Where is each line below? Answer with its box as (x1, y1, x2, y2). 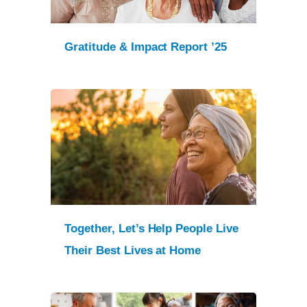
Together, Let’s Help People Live (64, 221, 239, 235)
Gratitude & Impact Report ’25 (64, 40, 228, 54)
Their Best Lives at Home (64, 243, 201, 257)
